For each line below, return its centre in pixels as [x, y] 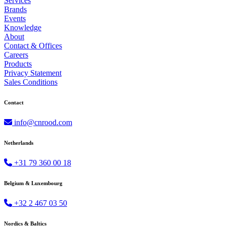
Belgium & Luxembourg [33, 183]
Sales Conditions [31, 82]
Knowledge [23, 28]
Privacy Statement [33, 73]
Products [18, 64]
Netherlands [19, 143]
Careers [16, 55]
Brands [15, 10]
